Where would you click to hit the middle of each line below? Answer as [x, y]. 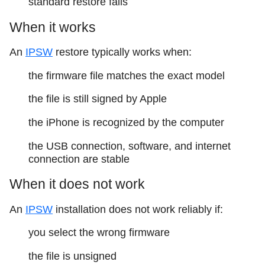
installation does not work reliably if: [138, 209]
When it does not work [77, 184]
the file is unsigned [72, 256]
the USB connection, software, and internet [130, 146]
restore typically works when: [122, 52]
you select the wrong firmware [99, 233]
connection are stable [79, 159]
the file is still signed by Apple [98, 99]
